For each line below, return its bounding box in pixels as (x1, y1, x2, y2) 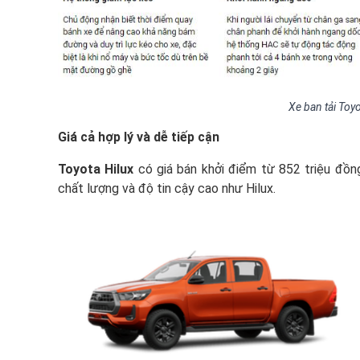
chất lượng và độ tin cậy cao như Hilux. (58, 181, 276, 196)
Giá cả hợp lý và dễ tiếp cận (58, 129, 219, 145)
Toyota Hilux (58, 162, 134, 177)
